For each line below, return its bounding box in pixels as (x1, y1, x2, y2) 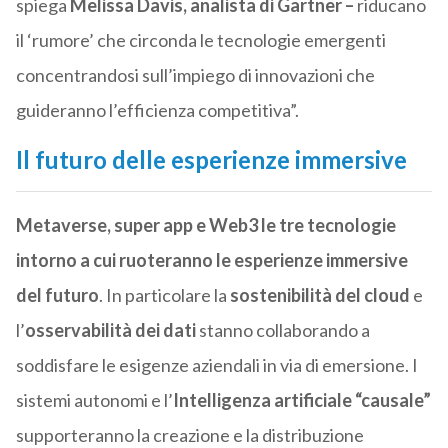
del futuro (15, 284, 99, 307)
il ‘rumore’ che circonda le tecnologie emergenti (15, 29, 386, 52)
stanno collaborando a (195, 319, 370, 342)
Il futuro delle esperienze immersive (15, 145, 407, 175)
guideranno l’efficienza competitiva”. (15, 99, 299, 122)
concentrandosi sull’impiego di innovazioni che (15, 64, 375, 87)
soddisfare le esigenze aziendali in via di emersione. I (15, 354, 418, 377)
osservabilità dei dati (24, 319, 196, 342)
